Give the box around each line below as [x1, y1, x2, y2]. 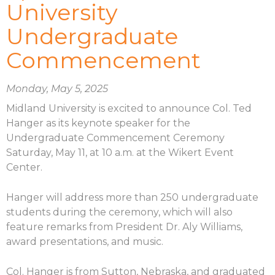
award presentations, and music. [6, 235, 163, 247]
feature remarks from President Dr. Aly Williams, [6, 220, 242, 233]
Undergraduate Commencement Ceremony [6, 131, 225, 144]
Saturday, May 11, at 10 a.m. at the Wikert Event [6, 146, 234, 158]
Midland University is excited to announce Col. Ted [6, 102, 252, 114]
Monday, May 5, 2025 [6, 82, 108, 95]
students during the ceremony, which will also [6, 206, 233, 218]
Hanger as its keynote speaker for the [6, 117, 190, 129]
